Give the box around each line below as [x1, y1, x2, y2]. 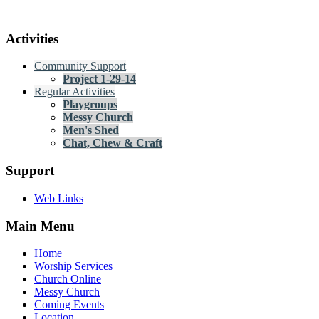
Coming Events [34, 298, 104, 311]
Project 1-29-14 [63, 73, 136, 85]
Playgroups [63, 98, 117, 111]
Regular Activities [34, 85, 115, 98]
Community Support [34, 60, 126, 73]
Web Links [34, 192, 83, 204]
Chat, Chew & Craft [63, 137, 162, 150]
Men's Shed [63, 124, 119, 137]
